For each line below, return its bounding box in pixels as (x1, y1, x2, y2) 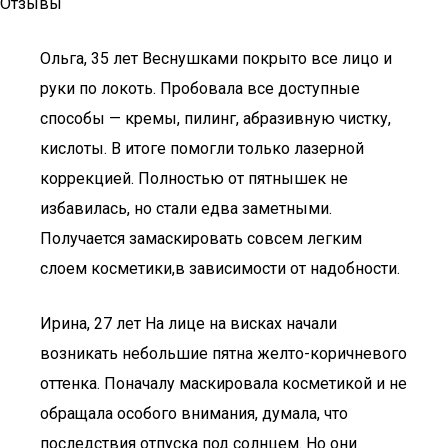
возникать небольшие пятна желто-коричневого (40, 344, 407, 363)
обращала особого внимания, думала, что (40, 404, 348, 423)
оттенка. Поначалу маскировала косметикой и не (40, 374, 407, 393)
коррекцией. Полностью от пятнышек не (40, 169, 348, 188)
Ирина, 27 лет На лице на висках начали (40, 314, 337, 333)
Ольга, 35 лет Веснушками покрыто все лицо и (40, 49, 392, 68)
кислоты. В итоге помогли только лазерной (40, 139, 364, 158)
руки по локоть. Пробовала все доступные (40, 79, 360, 98)
